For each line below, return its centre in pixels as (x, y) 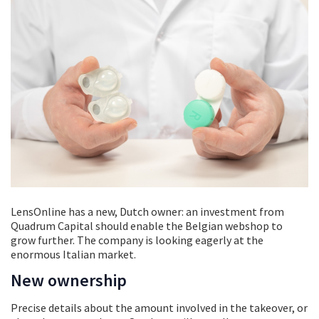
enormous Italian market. (73, 254)
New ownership (69, 280)
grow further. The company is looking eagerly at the (137, 240)
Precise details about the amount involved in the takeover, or (159, 307)
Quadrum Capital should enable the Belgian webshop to (147, 225)
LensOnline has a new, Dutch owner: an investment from (147, 211)
